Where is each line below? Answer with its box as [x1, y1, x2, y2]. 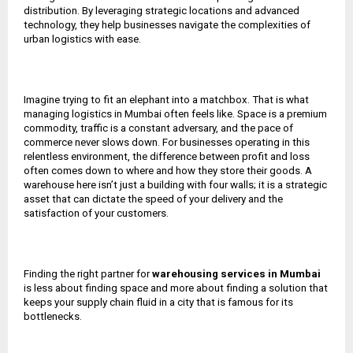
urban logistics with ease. [24, 32, 141, 45]
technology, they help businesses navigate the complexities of [24, 18, 310, 31]
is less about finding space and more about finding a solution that [24, 281, 328, 294]
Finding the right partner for [24, 267, 152, 280]
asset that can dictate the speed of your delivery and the [24, 192, 283, 205]
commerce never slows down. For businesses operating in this [24, 136, 310, 148]
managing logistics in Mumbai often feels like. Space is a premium [24, 107, 327, 120]
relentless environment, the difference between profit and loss [24, 150, 310, 162]
